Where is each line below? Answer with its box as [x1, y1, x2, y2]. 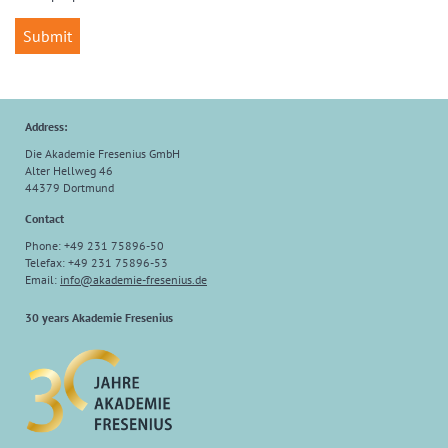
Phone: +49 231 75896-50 [25, 238, 164, 254]
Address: [25, 119, 67, 135]
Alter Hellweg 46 [25, 163, 113, 179]
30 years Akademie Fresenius [25, 310, 173, 326]
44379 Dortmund [25, 180, 114, 196]
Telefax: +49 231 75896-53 [25, 255, 168, 271]
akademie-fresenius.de [93, 272, 207, 288]
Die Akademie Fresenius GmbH [25, 146, 180, 162]
